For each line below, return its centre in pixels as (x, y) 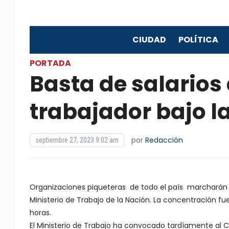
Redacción (164, 140)
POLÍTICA (198, 40)
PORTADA (50, 63)
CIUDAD (149, 40)
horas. (40, 213)
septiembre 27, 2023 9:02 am (77, 140)
